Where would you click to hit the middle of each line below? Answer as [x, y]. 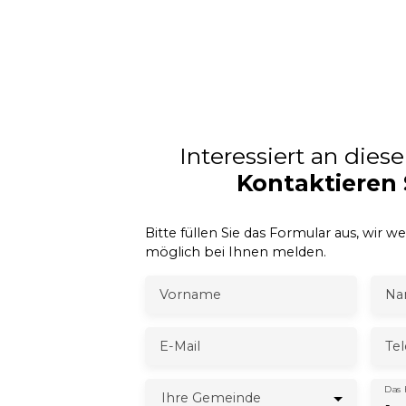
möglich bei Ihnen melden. [236, 251]
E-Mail [180, 346]
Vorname [190, 294]
